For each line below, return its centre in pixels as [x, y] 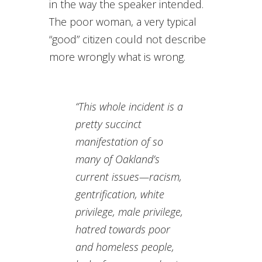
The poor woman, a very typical [123, 22]
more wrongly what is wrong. [117, 57]
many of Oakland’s [118, 159]
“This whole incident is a [129, 107]
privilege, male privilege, [129, 212]
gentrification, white [120, 194]
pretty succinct [108, 124]
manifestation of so [119, 142]
